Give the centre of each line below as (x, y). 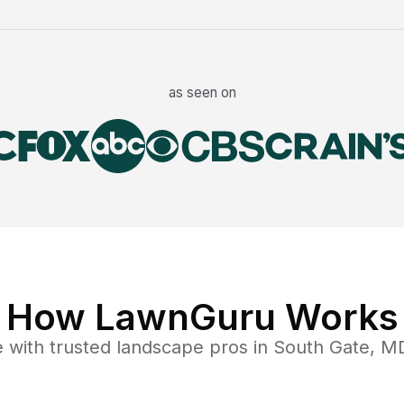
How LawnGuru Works (202, 317)
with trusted (57, 348)
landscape (160, 348)
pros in (239, 348)
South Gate (321, 348)
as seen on (202, 93)
